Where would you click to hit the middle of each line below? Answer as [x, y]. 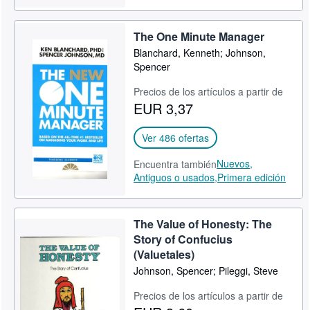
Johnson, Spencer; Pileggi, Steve [206, 271]
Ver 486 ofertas [176, 138]
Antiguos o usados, [176, 177]
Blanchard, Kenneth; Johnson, [200, 53]
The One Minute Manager [199, 36]
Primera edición [252, 177]
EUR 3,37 [164, 108]
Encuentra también [175, 164]
